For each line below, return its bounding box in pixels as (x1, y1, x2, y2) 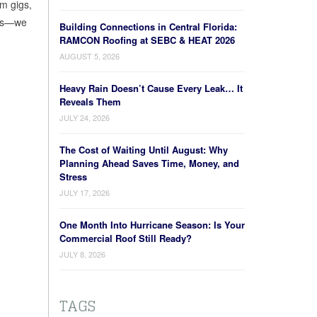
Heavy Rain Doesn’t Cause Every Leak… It (59, 81, 243, 95)
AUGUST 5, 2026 (59, 50, 120, 62)
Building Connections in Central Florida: (59, 20, 237, 33)
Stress (59, 170, 87, 183)
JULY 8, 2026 (59, 248, 105, 260)
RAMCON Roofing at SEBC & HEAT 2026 (59, 33, 235, 47)
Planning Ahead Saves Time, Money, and (59, 156, 239, 170)
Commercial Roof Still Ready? (59, 231, 192, 245)
